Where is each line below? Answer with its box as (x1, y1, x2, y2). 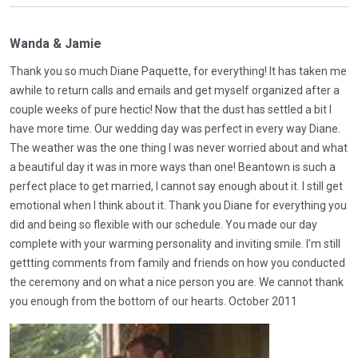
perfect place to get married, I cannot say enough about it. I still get (10, 179, 343, 193)
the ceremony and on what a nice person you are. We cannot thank (10, 275, 344, 288)
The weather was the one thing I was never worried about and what (10, 141, 348, 154)
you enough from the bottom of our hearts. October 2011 (10, 294, 297, 308)
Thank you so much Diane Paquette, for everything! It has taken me (10, 64, 347, 78)
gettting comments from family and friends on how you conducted (10, 256, 345, 269)
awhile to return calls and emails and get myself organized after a (10, 83, 340, 97)
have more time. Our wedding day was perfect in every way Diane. (10, 121, 340, 135)
